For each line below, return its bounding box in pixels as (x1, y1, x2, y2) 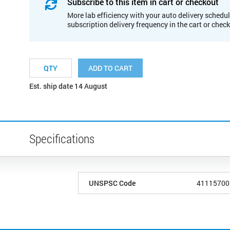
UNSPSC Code (89, 178, 136, 188)
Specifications (29, 130, 94, 147)
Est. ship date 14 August (29, 81, 107, 91)
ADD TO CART (88, 63, 132, 73)
